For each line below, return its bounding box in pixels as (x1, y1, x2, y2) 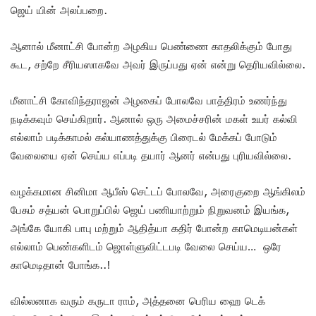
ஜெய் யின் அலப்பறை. (11, 3, 107, 16)
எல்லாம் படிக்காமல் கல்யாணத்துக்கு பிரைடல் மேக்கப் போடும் (11, 130, 277, 143)
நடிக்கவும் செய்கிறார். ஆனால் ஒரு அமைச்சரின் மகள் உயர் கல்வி (11, 111, 298, 125)
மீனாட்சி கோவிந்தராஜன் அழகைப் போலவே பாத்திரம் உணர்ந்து (11, 93, 287, 107)
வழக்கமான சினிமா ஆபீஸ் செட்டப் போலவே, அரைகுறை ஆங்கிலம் (11, 184, 305, 197)
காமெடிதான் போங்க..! (11, 257, 111, 271)
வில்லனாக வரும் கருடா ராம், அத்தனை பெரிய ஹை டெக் (11, 293, 265, 307)
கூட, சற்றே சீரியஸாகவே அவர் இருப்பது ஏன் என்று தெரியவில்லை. (11, 57, 305, 71)
